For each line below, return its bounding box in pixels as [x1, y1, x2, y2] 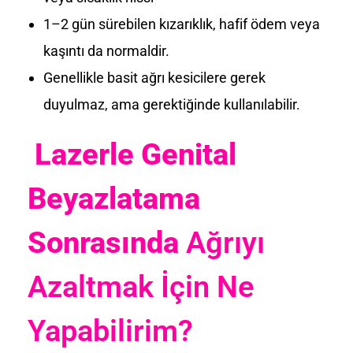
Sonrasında [28, 225, 179, 260]
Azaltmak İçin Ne [28, 269, 254, 304]
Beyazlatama [28, 180, 200, 216]
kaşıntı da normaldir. [43, 42, 169, 59]
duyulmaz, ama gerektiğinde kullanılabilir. [43, 95, 300, 113]
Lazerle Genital [35, 136, 236, 172]
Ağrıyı [179, 225, 265, 260]
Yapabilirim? [28, 313, 193, 348]
